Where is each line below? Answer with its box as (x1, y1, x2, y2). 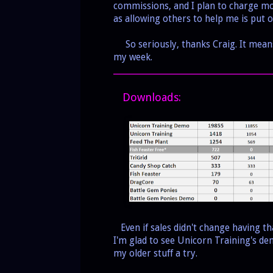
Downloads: (113, 91, 181, 104)
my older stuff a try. (113, 248, 197, 260)
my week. (113, 52, 152, 63)
